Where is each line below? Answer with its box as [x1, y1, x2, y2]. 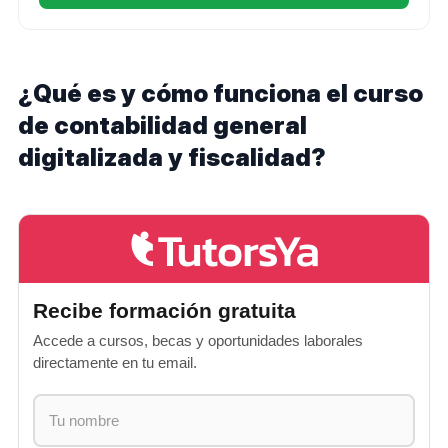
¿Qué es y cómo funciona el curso [18, 79, 423, 108]
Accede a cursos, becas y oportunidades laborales [33, 332, 363, 349]
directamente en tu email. [33, 354, 197, 371]
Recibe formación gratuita [33, 299, 296, 322]
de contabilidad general [18, 111, 307, 140]
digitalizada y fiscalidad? [18, 143, 326, 172]
